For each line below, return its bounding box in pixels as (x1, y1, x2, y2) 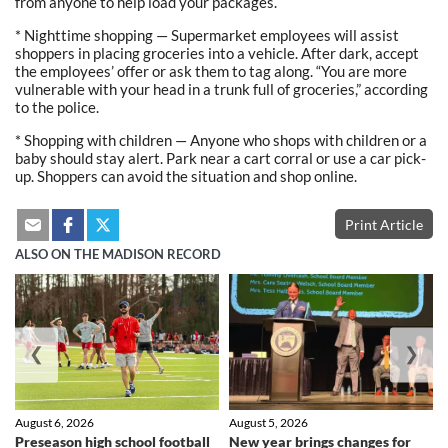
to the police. (15, 97, 99, 116)
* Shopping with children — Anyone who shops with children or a (15, 130, 427, 149)
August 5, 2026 (229, 415, 308, 431)
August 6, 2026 (15, 415, 94, 431)
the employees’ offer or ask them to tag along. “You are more (15, 61, 407, 80)
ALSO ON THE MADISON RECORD (15, 247, 221, 263)
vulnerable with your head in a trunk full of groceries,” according (15, 79, 428, 98)
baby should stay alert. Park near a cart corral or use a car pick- (15, 148, 426, 167)
